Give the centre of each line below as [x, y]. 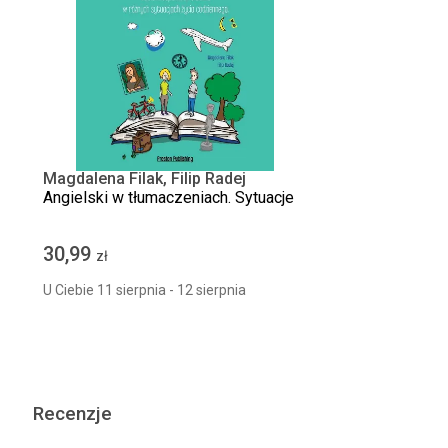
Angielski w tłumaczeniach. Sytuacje [168, 197]
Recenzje [72, 413]
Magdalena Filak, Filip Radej [144, 178]
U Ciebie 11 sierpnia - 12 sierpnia [144, 290]
